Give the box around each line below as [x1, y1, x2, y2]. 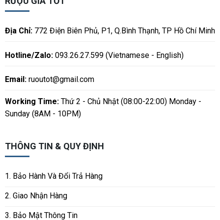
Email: [4, 75, 28, 84]
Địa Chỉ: [4, 26, 32, 35]
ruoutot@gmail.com [28, 75, 94, 84]
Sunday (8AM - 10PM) [4, 109, 81, 118]
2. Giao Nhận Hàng [4, 191, 67, 200]
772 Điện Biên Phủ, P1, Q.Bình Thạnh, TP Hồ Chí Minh [32, 26, 215, 35]
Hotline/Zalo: [4, 50, 53, 60]
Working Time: [4, 96, 59, 106]
